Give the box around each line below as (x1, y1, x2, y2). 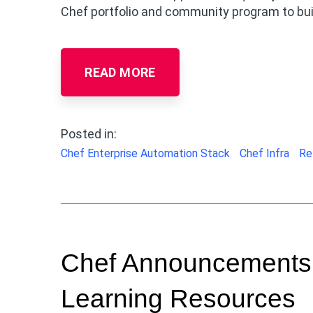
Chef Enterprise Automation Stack (61, 146, 230, 160)
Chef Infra (240, 146, 289, 160)
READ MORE (85, 64, 156, 80)
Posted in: (61, 126, 117, 141)
